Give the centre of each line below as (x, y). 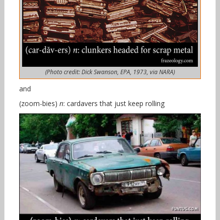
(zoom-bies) (39, 103)
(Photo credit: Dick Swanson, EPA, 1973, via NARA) (110, 72)
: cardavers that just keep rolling (114, 103)
